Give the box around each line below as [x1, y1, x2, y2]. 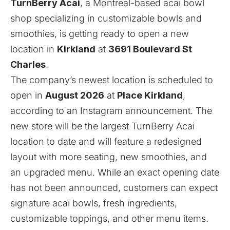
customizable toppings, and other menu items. [10, 213, 208, 224]
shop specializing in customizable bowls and [10, 13, 202, 24]
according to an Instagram [10, 105, 125, 116]
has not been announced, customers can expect [10, 182, 218, 193]
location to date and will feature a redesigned [10, 136, 202, 147]
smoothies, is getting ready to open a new [10, 28, 189, 39]
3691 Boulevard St [108, 44, 192, 54]
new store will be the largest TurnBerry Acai [10, 121, 195, 131]
